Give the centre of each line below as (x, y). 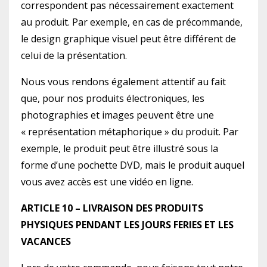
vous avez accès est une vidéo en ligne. (107, 182)
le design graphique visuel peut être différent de (128, 39)
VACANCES (47, 241)
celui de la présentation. (74, 55)
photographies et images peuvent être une (117, 115)
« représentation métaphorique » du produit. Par (130, 132)
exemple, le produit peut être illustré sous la (119, 148)
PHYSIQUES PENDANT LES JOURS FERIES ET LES (127, 225)
